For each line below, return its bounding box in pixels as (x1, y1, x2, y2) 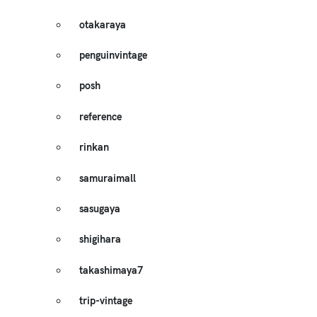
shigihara (79, 233, 121, 246)
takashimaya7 (79, 263, 143, 277)
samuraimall (79, 171, 136, 185)
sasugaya (79, 202, 120, 215)
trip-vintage (79, 294, 132, 308)
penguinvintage (79, 49, 147, 62)
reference (79, 110, 122, 123)
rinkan (79, 141, 109, 154)
